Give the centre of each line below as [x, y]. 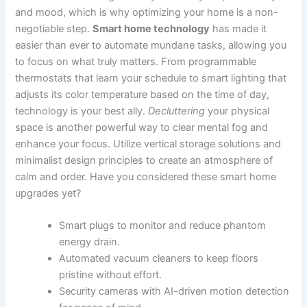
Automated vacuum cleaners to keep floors [159, 259]
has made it [238, 28]
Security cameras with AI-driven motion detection [174, 292]
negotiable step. [54, 28]
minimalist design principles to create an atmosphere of [144, 160]
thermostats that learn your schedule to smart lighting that [151, 78]
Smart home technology [151, 28]
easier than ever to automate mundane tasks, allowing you [151, 45]
